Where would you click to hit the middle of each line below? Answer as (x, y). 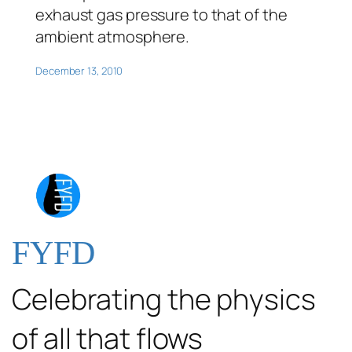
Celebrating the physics (164, 299)
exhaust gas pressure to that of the (161, 14)
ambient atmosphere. (113, 36)
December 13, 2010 (79, 70)
